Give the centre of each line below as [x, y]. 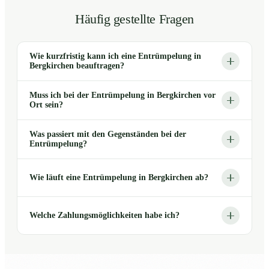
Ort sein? [46, 105]
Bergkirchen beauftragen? [77, 66]
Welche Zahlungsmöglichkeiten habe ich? [104, 216]
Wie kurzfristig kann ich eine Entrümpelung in [115, 56]
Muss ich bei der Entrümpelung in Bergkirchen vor [122, 95]
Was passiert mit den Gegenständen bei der [108, 134]
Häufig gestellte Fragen [134, 20]
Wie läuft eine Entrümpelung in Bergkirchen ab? [119, 178]
